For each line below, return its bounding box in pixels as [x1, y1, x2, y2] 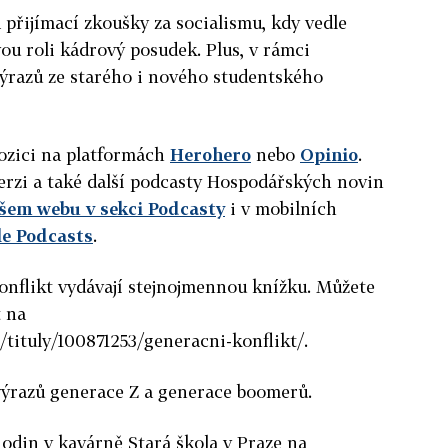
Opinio [300, 143, 358, 165]
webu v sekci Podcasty [37, 197, 225, 219]
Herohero [170, 143, 251, 165]
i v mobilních [225, 197, 337, 219]
